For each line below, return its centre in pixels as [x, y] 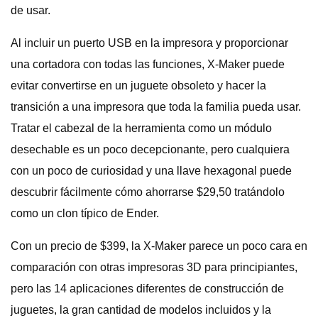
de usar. [31, 10]
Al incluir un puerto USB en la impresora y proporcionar [149, 43]
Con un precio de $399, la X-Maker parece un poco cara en [159, 246]
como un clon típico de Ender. [85, 213]
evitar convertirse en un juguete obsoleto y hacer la [138, 86]
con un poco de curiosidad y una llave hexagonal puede [151, 171]
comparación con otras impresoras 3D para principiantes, [154, 267]
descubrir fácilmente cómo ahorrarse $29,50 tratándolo [148, 192]
